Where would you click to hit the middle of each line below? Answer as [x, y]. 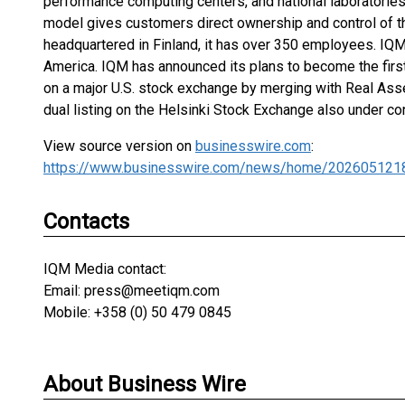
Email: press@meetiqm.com [132, 291]
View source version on [119, 146]
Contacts [86, 221]
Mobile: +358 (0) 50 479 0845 [137, 312]
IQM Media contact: [105, 269]
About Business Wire [145, 384]
